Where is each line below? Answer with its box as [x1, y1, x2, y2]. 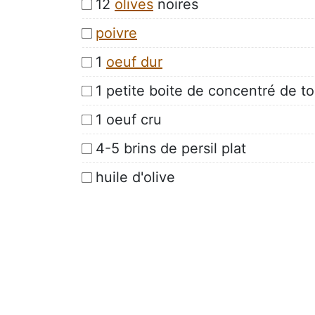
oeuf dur [106, 53, 162, 70]
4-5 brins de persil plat [96, 139, 246, 157]
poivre [96, 24, 137, 41]
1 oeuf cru [96, 110, 162, 128]
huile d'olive [96, 168, 175, 186]
